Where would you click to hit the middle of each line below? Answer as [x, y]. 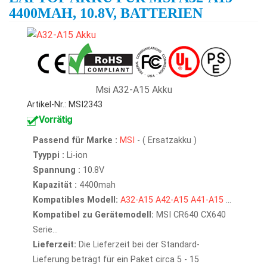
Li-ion [76, 155]
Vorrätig [55, 119]
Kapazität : [55, 185]
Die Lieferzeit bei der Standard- [138, 245]
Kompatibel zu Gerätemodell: [93, 215]
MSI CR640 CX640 [190, 215]
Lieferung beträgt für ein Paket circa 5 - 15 [116, 260]
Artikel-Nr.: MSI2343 [65, 105]
